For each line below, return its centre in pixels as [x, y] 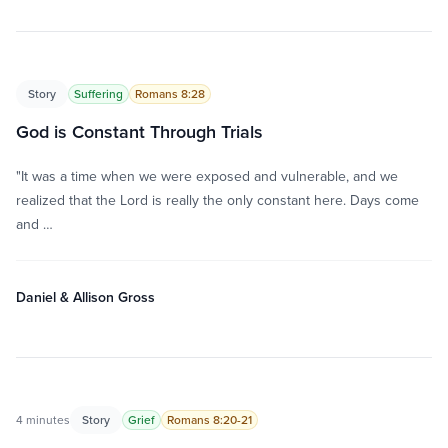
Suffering [98, 93]
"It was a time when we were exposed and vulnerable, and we [207, 176]
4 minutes [43, 419]
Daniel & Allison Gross [85, 297]
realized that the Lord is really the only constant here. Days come [217, 200]
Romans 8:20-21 [209, 419]
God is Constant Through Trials [139, 131]
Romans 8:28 [170, 93]
